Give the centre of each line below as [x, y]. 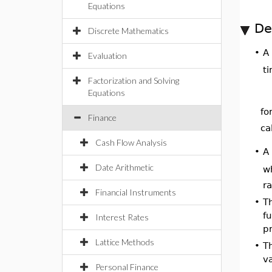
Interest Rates [122, 217]
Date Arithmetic [124, 167]
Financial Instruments [136, 192]
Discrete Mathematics [128, 31]
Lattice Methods [125, 242]
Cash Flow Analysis [131, 142]
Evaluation [107, 56]
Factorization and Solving [134, 80]
